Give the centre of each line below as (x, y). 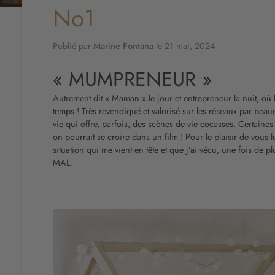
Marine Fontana (123, 45)
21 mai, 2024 (190, 45)
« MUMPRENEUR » (132, 79)
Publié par (73, 45)
